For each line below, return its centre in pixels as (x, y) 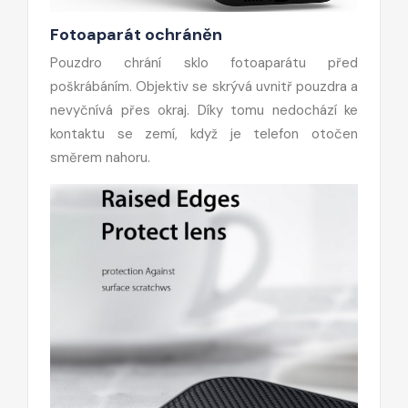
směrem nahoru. (100, 157)
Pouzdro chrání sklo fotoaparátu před (204, 62)
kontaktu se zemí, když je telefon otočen (204, 133)
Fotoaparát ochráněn (136, 34)
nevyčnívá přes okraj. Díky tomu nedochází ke (204, 110)
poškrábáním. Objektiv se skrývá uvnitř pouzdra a (204, 86)
